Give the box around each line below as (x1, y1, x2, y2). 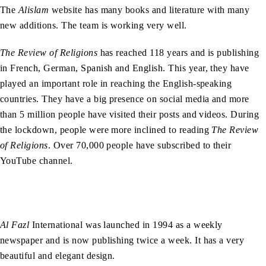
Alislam (18, 5, 49, 15)
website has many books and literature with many (49, 5, 250, 15)
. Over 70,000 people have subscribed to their (47, 140, 232, 151)
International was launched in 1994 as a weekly (31, 220, 223, 230)
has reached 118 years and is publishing (97, 47, 259, 58)
